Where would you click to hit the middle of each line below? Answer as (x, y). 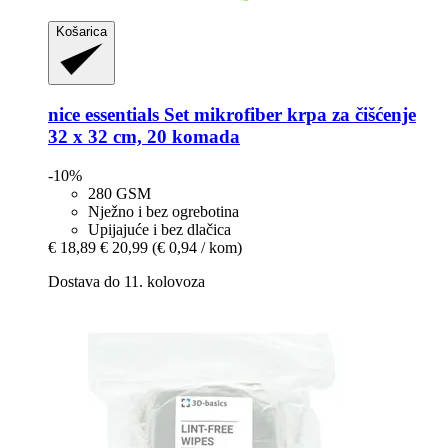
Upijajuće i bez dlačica (159, 229)
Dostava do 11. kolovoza (126, 281)
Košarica (81, 32)
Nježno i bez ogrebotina (163, 211)
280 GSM (119, 193)
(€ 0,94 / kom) (197, 247)
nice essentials (103, 114)
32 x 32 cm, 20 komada (144, 136)
